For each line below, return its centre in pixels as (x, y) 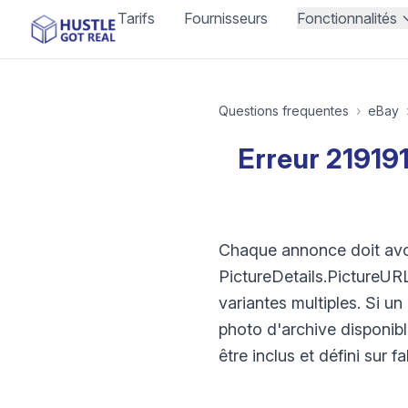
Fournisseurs (226, 18)
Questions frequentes (284, 111)
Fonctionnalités (347, 18)
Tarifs (137, 18)
